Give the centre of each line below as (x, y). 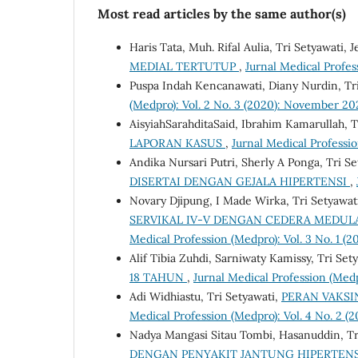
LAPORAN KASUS (177, 143)
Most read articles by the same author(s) (222, 13)
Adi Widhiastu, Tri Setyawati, (205, 296)
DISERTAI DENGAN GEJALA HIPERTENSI (240, 181)
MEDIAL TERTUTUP (184, 66)
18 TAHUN (158, 277)
